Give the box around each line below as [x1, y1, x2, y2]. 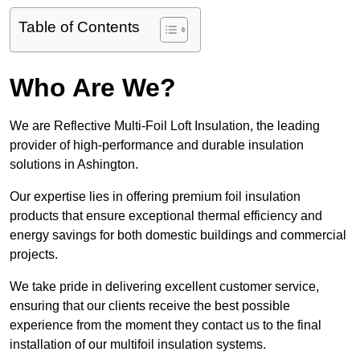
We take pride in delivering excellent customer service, [10, 280, 319, 294]
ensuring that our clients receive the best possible [10, 299, 290, 313]
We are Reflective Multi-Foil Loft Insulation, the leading [10, 119, 320, 133]
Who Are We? [10, 73, 176, 103]
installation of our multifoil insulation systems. [10, 337, 266, 352]
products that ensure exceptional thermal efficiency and [10, 209, 322, 223]
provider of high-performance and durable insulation [10, 138, 304, 153]
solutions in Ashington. [10, 157, 141, 172]
